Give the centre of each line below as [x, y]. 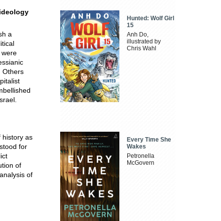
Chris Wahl [142, 49]
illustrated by [144, 42]
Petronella [141, 156]
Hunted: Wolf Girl [151, 18]
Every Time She [149, 139]
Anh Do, [138, 35]
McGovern [141, 163]
